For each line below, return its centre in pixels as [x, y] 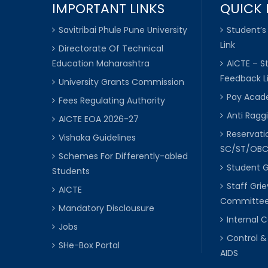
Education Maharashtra [101, 63]
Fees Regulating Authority [112, 100]
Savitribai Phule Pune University [123, 30]
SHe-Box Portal [89, 245]
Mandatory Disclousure [106, 208]
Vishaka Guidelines [97, 137]
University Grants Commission [121, 82]
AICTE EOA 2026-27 [99, 119]
